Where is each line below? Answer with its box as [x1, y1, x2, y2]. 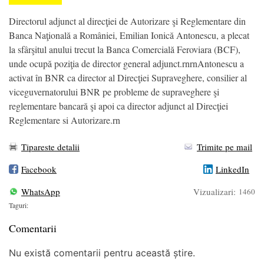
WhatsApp [21, 186, 60, 198]
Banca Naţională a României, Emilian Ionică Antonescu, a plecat [9, 28, 249, 41]
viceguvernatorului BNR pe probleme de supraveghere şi [9, 85, 219, 98]
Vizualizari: [193, 186, 236, 198]
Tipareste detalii [21, 140, 80, 153]
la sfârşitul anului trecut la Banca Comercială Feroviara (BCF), [9, 42, 240, 55]
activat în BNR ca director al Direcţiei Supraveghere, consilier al [9, 71, 247, 84]
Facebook [21, 163, 57, 175]
